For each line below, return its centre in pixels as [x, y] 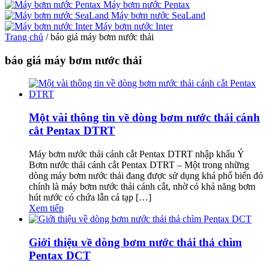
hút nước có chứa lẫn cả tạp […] [90, 197]
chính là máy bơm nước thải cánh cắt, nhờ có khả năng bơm [142, 186]
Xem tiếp [46, 208]
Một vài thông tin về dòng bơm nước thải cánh [144, 118]
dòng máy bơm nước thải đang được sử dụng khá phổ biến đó [146, 175]
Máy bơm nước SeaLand [158, 15]
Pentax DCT [60, 255]
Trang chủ [24, 37]
